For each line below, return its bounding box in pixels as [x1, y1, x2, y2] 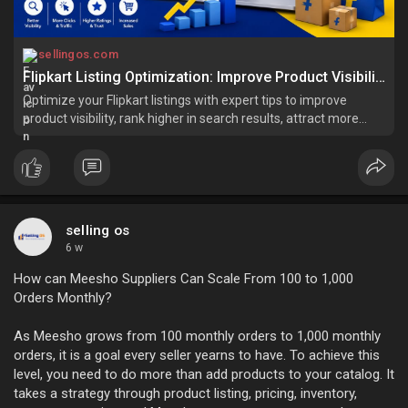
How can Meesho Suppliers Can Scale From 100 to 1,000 [14, 270, 353, 288]
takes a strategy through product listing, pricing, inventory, [14, 385, 357, 403]
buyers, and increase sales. [23, 129, 177, 145]
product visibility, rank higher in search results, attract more [23, 111, 359, 127]
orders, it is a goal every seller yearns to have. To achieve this [14, 347, 380, 364]
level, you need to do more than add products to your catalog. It [14, 366, 394, 383]
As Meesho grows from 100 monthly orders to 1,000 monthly [14, 328, 381, 345]
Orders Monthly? [14, 290, 112, 307]
